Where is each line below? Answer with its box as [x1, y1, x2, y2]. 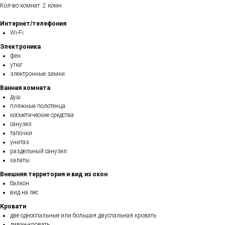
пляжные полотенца [10, 102, 65, 109]
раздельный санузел [10, 147, 67, 155]
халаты [10, 156, 30, 164]
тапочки [10, 129, 32, 137]
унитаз [10, 138, 29, 146]
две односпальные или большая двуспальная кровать [10, 211, 156, 219]
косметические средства [10, 111, 74, 119]
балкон [10, 179, 29, 187]
